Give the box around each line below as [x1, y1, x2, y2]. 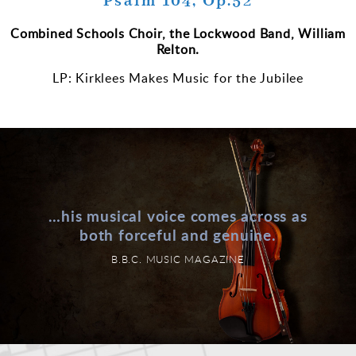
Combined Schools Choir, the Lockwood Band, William [10, 25, 346, 43]
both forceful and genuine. [79, 223, 277, 246]
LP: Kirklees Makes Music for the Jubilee [52, 69, 304, 87]
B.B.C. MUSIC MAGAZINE [111, 251, 245, 266]
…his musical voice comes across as [48, 204, 308, 226]
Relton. [156, 41, 200, 59]
